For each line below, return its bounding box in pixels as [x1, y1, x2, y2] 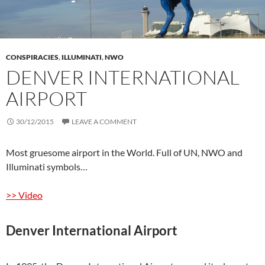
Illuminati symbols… [6, 161, 88, 173]
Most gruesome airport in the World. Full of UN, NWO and [6, 147, 243, 159]
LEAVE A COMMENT [72, 117, 137, 127]
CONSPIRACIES [6, 53, 59, 62]
